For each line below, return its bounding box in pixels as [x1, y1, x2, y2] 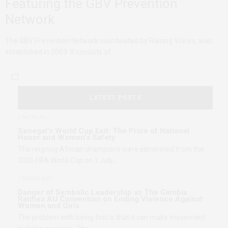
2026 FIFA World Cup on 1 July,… [18, 156, 119, 164]
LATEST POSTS [89, 94, 141, 101]
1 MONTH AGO [18, 175, 52, 182]
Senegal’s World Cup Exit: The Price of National [18, 126, 189, 135]
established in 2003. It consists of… [5, 47, 116, 56]
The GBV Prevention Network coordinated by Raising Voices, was [5, 36, 212, 45]
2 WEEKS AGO [18, 113, 50, 121]
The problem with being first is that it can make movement [18, 213, 205, 221]
